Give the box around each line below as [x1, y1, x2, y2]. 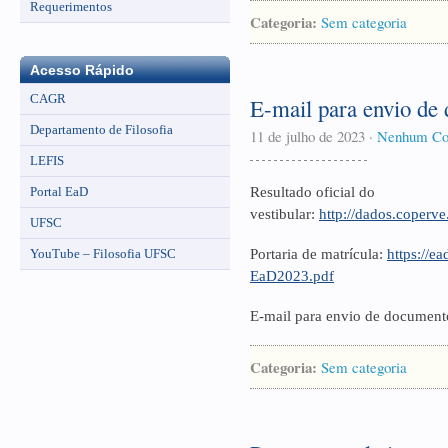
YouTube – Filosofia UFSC [30, 245, 176, 261]
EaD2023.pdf [250, 268, 334, 284]
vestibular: [250, 206, 319, 222]
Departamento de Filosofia [30, 121, 173, 137]
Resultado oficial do [250, 184, 375, 200]
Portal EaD [30, 183, 88, 199]
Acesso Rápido [30, 61, 134, 78]
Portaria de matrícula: [250, 246, 387, 262]
